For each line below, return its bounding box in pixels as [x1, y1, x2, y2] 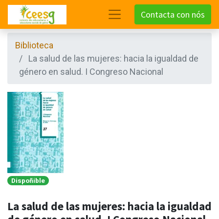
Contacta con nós [141, 9, 205, 20]
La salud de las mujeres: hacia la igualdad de [28, 53, 198, 64]
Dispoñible [11, 176, 45, 184]
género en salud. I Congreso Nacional [19, 66, 163, 77]
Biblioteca [15, 40, 53, 50]
